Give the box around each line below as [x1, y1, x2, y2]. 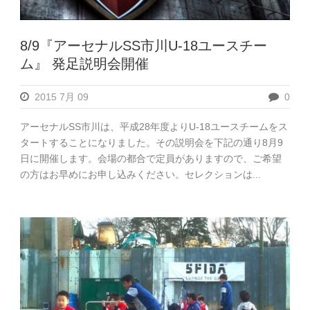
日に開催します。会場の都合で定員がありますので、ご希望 [20, 152, 282, 164]
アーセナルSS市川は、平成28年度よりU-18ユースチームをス [20, 120, 288, 132]
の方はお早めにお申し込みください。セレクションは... [20, 168, 261, 180]
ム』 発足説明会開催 [20, 55, 149, 71]
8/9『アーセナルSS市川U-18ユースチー [20, 37, 267, 53]
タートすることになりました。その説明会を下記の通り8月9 [20, 136, 283, 148]
